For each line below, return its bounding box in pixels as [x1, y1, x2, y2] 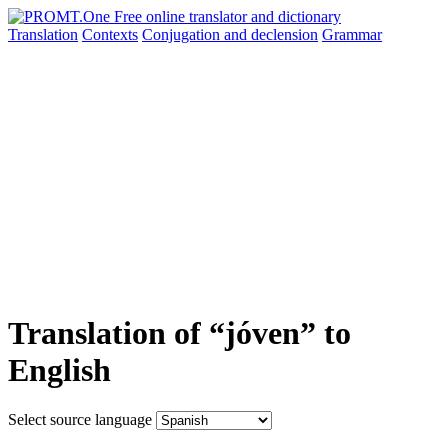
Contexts [82, 26, 138, 43]
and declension [224, 26, 318, 43]
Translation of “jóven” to [8, 315, 351, 352]
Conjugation [142, 26, 224, 43]
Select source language [8, 410, 152, 428]
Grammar [322, 26, 382, 43]
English [8, 352, 111, 389]
